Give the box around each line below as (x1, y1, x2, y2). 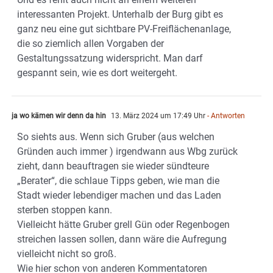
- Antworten (205, 112, 245, 121)
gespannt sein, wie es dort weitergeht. (17, 67, 177, 79)
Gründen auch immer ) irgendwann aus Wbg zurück (17, 146, 238, 158)
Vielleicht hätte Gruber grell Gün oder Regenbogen (17, 219, 230, 231)
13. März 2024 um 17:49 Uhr (109, 112, 205, 121)
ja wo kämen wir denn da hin (12, 112, 106, 121)
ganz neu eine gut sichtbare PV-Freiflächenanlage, (17, 23, 231, 35)
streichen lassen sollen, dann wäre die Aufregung (17, 233, 227, 246)
